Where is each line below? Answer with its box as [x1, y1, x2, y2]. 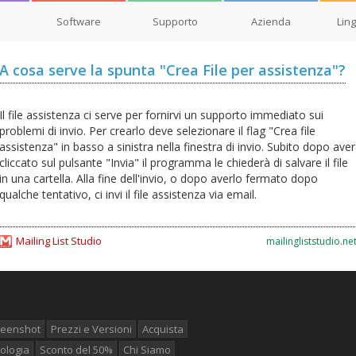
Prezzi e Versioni [51, 322, 132, 336]
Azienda [251, 14, 291, 29]
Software [56, 14, 101, 29]
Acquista [142, 322, 184, 336]
